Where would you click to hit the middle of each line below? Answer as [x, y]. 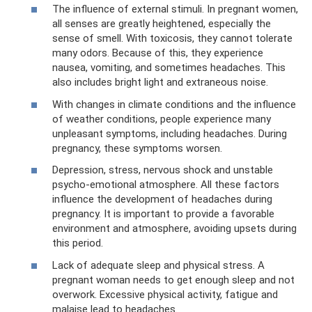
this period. [78, 243]
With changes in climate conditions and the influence [174, 104]
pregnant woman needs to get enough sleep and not [173, 280]
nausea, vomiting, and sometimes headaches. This [169, 68]
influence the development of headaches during [162, 199]
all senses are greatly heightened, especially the [162, 24]
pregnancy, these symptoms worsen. [137, 148]
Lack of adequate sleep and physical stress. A [158, 265]
